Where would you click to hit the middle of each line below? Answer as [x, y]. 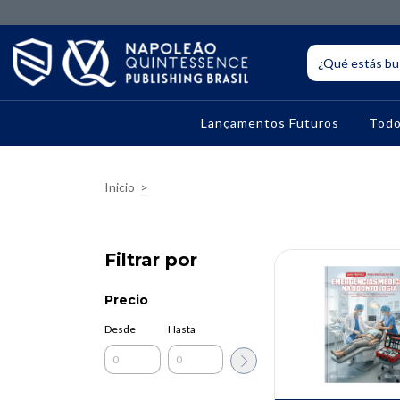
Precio [126, 300]
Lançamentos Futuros [270, 123]
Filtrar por [151, 260]
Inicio [120, 187]
